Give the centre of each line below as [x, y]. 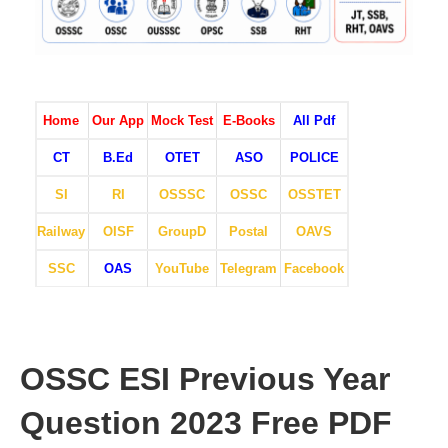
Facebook [314, 268]
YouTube [182, 268]
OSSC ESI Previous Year [205, 378]
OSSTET [314, 194]
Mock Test [182, 120]
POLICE [314, 157]
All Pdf [314, 120]
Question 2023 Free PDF [206, 422]
